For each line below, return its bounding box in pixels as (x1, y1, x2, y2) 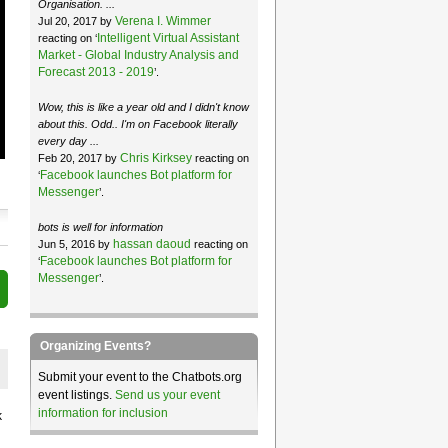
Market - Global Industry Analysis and (37, 47, 239, 62)
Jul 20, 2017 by (37, 14, 115, 27)
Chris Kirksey (119, 150, 192, 165)
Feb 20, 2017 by (37, 151, 120, 164)
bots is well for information (37, 220, 163, 233)
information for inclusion (37, 405, 168, 420)
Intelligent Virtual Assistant (96, 30, 239, 45)
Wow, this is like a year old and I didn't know (37, 100, 249, 113)
